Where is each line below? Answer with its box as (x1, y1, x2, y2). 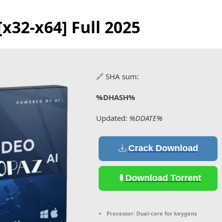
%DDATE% (129, 112, 163, 123)
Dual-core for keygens (135, 209, 197, 217)
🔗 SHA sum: (96, 71, 139, 81)
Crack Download (128, 143, 198, 154)
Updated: (96, 112, 129, 123)
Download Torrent (125, 173, 201, 183)
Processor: (107, 209, 135, 217)
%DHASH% (96, 92, 135, 102)
